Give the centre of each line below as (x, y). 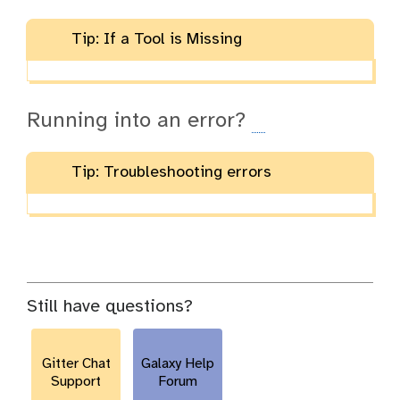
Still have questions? (110, 307)
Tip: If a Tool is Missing (156, 39)
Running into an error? (139, 121)
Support (76, 382)
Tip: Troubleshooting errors (171, 173)
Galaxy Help (178, 364)
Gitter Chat (76, 364)
